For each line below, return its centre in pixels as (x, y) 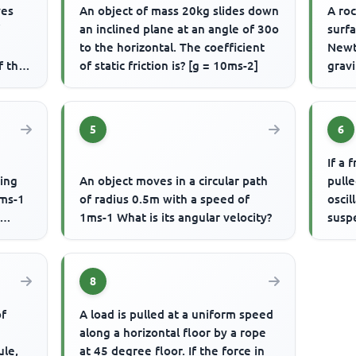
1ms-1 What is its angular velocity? (176, 217)
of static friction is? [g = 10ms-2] (169, 65)
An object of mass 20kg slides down (180, 10)
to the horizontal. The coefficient (172, 47)
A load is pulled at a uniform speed (177, 315)
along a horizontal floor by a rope (173, 333)
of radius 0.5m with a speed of (165, 199)
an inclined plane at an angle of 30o (180, 29)
